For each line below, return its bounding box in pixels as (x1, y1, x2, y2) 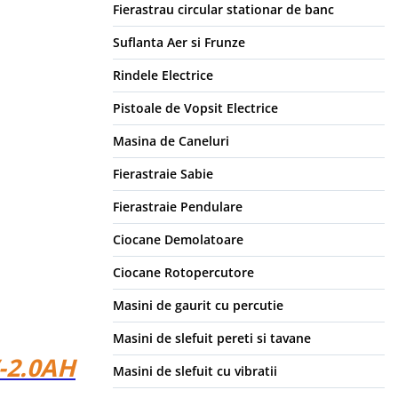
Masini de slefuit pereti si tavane (113, 330, 311, 347)
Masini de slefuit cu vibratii (113, 362, 277, 380)
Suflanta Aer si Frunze (113, 34, 245, 52)
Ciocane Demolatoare (113, 231, 243, 249)
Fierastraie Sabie (113, 165, 213, 183)
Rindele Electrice (113, 67, 213, 84)
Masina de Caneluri (113, 132, 229, 150)
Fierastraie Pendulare (113, 198, 243, 216)
